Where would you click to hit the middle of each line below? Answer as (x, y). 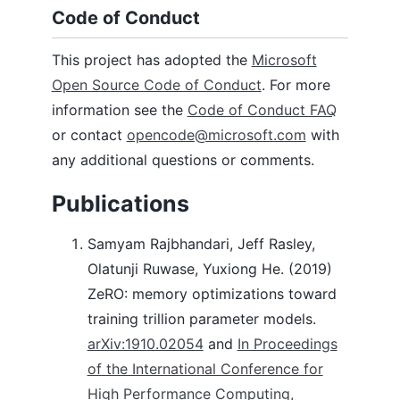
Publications (120, 204)
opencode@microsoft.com (216, 134)
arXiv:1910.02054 (145, 344)
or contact (89, 134)
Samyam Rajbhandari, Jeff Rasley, (201, 244)
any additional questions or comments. (183, 159)
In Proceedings (287, 344)
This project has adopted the (151, 59)
